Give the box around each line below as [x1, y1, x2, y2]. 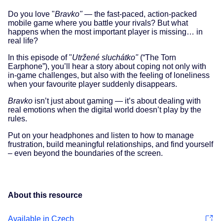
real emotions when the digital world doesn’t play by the [8, 106, 201, 114]
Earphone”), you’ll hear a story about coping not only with [8, 62, 206, 71]
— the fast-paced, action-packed [82, 10, 197, 18]
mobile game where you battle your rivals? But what [8, 19, 188, 27]
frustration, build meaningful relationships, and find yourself [8, 140, 213, 148]
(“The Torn [138, 53, 176, 62]
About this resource [8, 191, 82, 199]
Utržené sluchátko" [72, 53, 138, 62]
